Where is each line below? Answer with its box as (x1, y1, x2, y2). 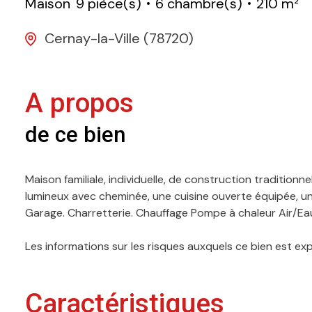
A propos (25, 87, 134, 120)
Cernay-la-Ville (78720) (45, 29, 194, 48)
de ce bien (25, 122, 126, 148)
